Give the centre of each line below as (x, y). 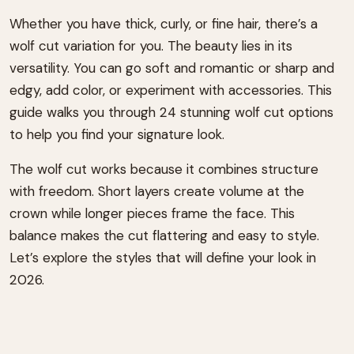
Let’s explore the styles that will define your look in (163, 257)
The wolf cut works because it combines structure (164, 169)
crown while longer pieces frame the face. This (152, 213)
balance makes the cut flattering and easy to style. (164, 235)
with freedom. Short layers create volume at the (157, 191)
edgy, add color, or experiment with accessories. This (171, 90)
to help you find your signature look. (117, 134)
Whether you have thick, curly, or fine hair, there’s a (164, 23)
